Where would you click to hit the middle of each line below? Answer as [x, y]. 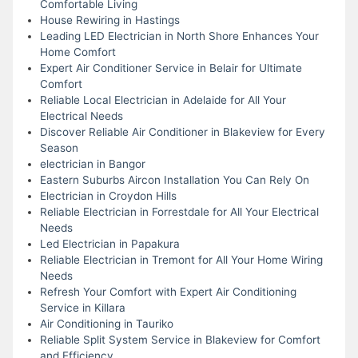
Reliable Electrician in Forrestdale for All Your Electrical [179, 211]
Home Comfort [78, 52]
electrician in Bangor [92, 163]
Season [59, 147]
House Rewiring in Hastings [109, 20]
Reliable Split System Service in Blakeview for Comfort [180, 339]
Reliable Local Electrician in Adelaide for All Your [163, 99]
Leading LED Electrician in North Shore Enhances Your [179, 36]
